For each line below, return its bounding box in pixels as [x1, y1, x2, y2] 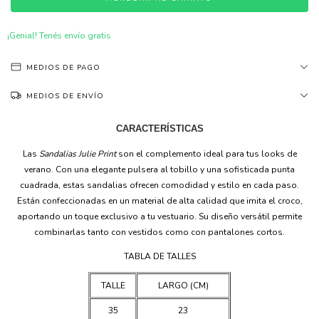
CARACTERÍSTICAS [115, 123, 204, 134]
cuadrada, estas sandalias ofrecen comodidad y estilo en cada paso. [20, 179, 299, 191]
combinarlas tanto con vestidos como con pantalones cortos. [34, 226, 285, 238]
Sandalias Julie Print [38, 148, 118, 159]
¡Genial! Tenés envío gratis [7, 30, 111, 41]
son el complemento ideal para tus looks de [117, 148, 297, 159]
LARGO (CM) [157, 280, 209, 291]
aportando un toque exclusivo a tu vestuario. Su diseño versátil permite [17, 211, 302, 222]
